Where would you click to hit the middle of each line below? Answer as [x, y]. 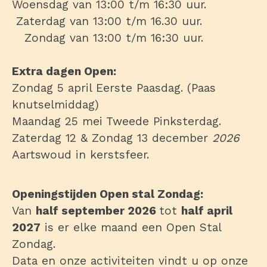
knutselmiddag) [55, 105]
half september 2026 [97, 211]
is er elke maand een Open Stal [131, 227]
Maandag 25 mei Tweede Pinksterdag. [117, 121]
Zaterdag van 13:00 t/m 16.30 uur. [107, 21]
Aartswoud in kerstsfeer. [80, 155]
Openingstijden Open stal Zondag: [108, 194]
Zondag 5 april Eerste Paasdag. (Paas [114, 88]
